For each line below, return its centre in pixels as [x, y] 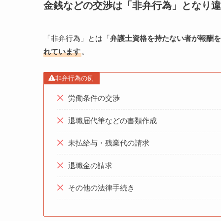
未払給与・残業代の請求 [109, 143]
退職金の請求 [90, 165]
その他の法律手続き [101, 188]
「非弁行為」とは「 [77, 38]
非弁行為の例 [74, 78]
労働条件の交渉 [94, 98]
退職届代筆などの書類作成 [112, 120]
